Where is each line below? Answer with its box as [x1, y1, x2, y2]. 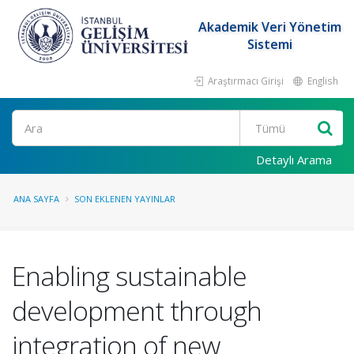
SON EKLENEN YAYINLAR [74, 193, 175, 205]
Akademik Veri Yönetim [198, 18, 342, 36]
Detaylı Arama [256, 152, 332, 168]
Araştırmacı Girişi [205, 74, 284, 87]
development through [12, 292, 262, 329]
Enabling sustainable [12, 258, 247, 294]
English [305, 74, 338, 87]
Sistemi [247, 36, 293, 53]
